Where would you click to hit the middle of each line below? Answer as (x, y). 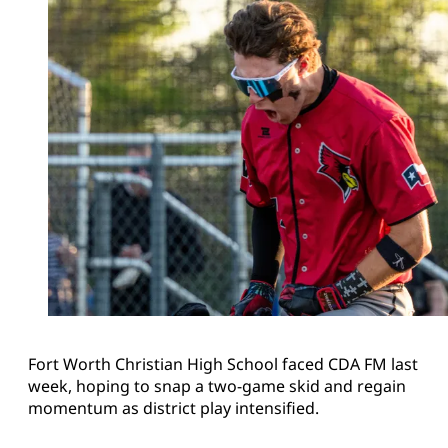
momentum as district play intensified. (173, 408)
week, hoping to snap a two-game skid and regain (217, 386)
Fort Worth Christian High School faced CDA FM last (223, 364)
